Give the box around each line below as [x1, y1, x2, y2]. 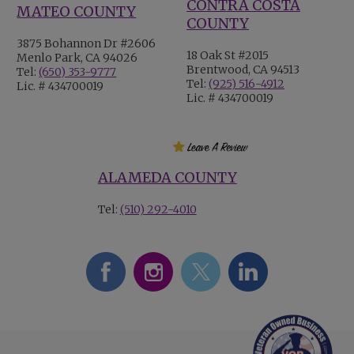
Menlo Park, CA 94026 [17, 51, 138, 65]
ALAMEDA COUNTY [97, 168, 237, 186]
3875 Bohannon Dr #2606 [17, 36, 156, 51]
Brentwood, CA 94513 [186, 62, 299, 77]
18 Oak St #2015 [186, 47, 269, 62]
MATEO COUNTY [17, 2, 137, 21]
